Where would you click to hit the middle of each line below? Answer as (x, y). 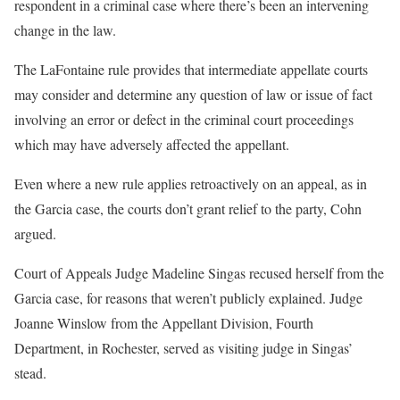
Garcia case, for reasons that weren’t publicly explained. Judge (188, 297)
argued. (35, 233)
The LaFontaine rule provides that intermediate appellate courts (191, 69)
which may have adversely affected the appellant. (152, 144)
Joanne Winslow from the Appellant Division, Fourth (164, 322)
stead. (30, 372)
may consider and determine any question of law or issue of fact (193, 94)
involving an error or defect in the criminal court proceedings (184, 119)
